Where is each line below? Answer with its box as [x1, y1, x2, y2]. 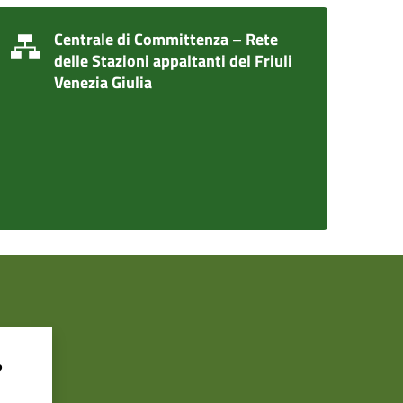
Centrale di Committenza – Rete [54, 27, 278, 51]
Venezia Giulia [54, 70, 152, 94]
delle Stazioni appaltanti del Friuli [54, 49, 292, 73]
